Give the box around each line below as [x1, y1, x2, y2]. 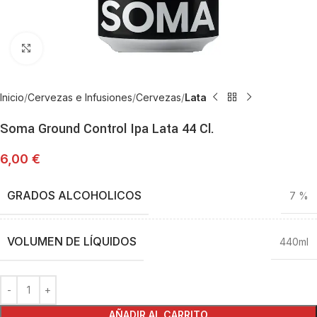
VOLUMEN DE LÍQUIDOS [7, 234, 137, 248]
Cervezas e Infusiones [28, 91, 132, 103]
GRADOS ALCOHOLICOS [7, 188, 142, 202]
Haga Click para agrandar [42, 42, 156, 54]
